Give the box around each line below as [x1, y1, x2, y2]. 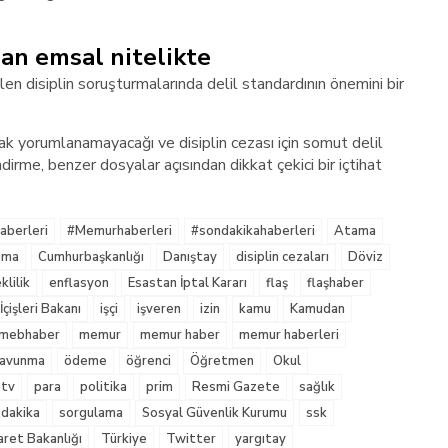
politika [80, 378, 127, 396]
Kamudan [290, 300, 345, 318]
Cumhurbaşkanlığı [38, 248, 144, 266]
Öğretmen [190, 352, 254, 370]
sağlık [299, 378, 335, 396]
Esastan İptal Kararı [128, 274, 247, 292]
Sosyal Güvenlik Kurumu [142, 404, 287, 422]
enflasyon [49, 274, 109, 292]
